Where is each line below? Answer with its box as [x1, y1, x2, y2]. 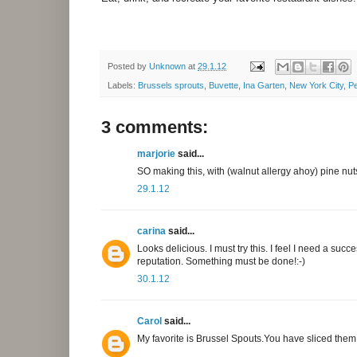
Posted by [108, 61, 149, 71]
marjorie [137, 147, 175, 159]
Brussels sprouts [138, 80, 204, 90]
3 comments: [101, 116, 208, 137]
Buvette [209, 80, 238, 90]
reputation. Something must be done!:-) [137, 255, 305, 267]
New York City [289, 80, 343, 90]
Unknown [149, 61, 186, 71]
